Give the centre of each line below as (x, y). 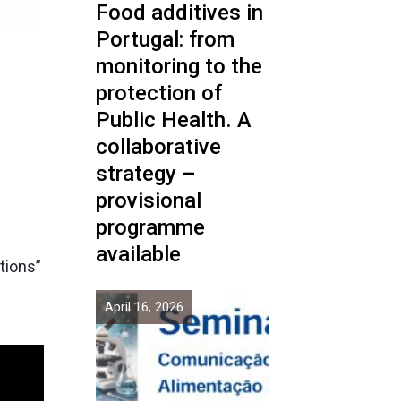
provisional (149, 200)
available (138, 254)
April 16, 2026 (144, 307)
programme (150, 227)
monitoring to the (179, 66)
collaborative (158, 147)
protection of (159, 93)
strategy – (146, 174)
